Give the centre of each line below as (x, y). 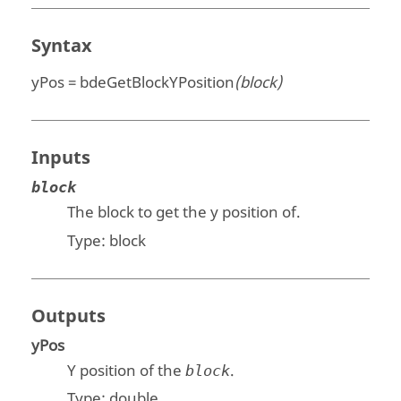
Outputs (69, 316)
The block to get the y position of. (184, 213)
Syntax (62, 46)
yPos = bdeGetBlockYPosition (133, 83)
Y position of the (127, 371)
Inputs (61, 158)
